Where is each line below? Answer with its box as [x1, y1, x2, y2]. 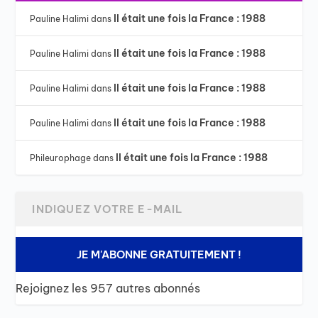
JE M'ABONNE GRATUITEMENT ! [77, 248, 241, 262]
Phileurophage [30, 153, 92, 164]
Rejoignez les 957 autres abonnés [16, 281, 201, 296]
